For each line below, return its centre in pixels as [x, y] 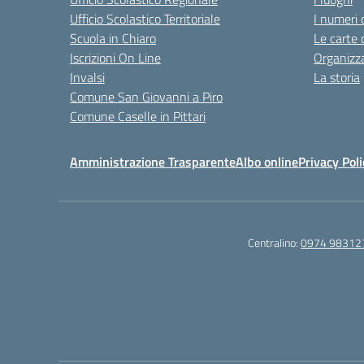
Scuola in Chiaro [113, 38]
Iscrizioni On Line [115, 58]
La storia [337, 77]
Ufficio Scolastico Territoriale [145, 19]
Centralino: [274, 243]
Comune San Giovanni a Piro [146, 97]
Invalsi [87, 77]
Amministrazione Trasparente [153, 162]
